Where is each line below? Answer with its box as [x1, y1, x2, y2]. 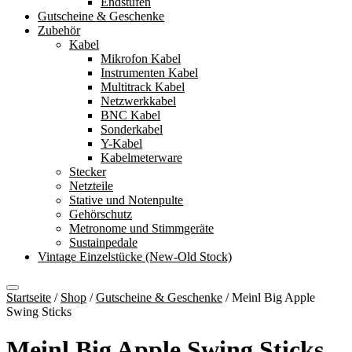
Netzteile [69, 179, 113, 192]
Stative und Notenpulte [69, 193, 183, 207]
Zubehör [38, 24, 80, 37]
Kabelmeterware [101, 151, 182, 164]
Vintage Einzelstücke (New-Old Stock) [38, 250, 232, 263]
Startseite [6, 291, 51, 304]
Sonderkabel [101, 123, 163, 136]
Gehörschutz [69, 207, 132, 221]
